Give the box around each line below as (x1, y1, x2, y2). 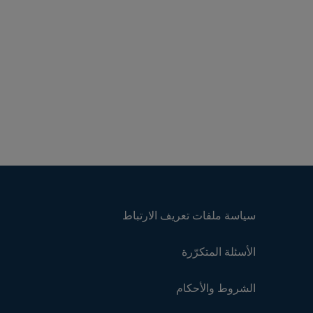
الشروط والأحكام (176, 281, 256, 295)
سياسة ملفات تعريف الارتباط (122, 208, 256, 222)
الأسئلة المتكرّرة (182, 245, 256, 259)
